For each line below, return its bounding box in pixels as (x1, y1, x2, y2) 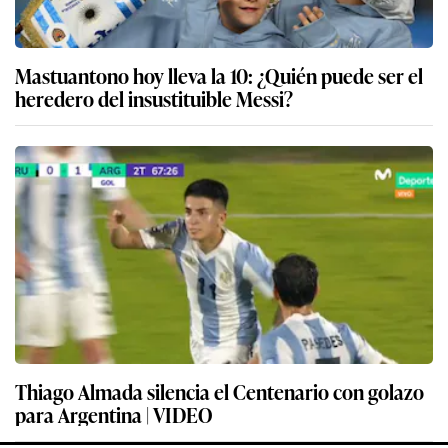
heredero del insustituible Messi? (15, 82, 293, 113)
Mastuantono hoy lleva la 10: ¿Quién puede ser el (15, 59, 423, 90)
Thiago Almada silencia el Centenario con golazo (15, 375, 424, 406)
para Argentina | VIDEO (15, 398, 213, 429)
